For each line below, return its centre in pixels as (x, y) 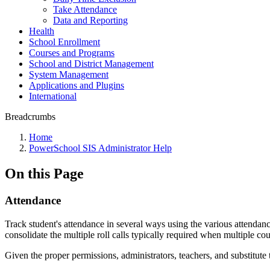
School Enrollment (64, 42)
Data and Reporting (90, 20)
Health (42, 31)
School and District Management (91, 64)
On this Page (44, 173)
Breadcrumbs (30, 117)
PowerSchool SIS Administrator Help (100, 148)
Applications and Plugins (77, 85)
